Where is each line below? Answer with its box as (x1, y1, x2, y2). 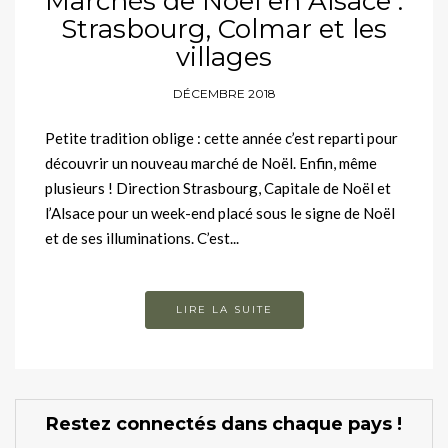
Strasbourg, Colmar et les (61, 13, 387, 46)
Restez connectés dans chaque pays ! (46, 413, 402, 436)
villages (176, 41, 272, 74)
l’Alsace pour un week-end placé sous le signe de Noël (45, 204, 395, 223)
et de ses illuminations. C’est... (45, 229, 239, 248)
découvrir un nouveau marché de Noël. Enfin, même (45, 154, 377, 173)
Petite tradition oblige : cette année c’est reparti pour (45, 129, 398, 148)
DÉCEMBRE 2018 (172, 86, 276, 102)
